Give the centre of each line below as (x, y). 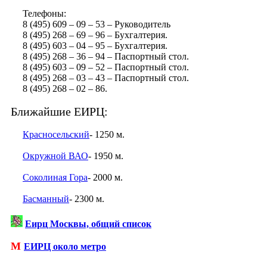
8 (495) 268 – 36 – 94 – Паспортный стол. (100, 57)
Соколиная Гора (55, 178)
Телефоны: (38, 14)
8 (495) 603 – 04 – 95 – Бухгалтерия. (89, 46)
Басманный (46, 199)
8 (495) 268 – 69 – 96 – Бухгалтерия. (89, 35)
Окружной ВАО (55, 156)
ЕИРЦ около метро (65, 247)
